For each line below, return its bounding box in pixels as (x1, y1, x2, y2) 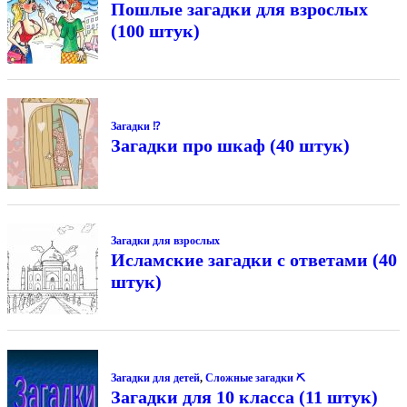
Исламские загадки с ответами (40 (110, 250, 397, 271)
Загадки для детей (110, 371, 200, 384)
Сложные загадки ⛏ (204, 371, 305, 384)
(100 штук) (110, 20, 200, 41)
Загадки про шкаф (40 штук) (110, 134, 350, 155)
